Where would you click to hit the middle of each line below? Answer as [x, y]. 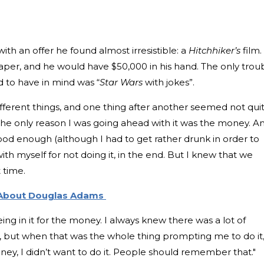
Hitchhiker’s [213, 50]
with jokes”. [169, 82]
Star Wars [121, 82]
